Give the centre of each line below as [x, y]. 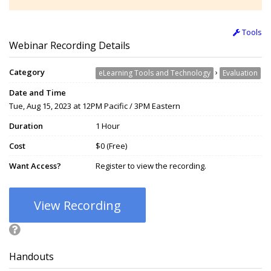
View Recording [77, 206]
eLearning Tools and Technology [155, 73]
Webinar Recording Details [70, 46]
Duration [26, 126]
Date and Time [38, 93]
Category [27, 72]
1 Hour [108, 126]
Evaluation [240, 73]
